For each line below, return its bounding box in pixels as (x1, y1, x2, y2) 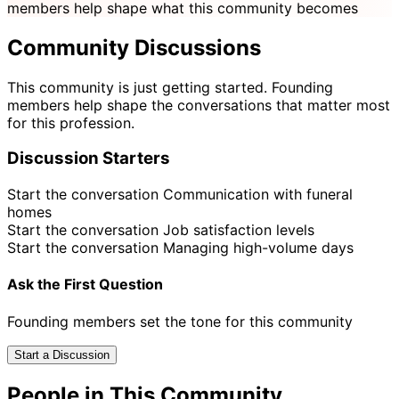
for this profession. (7, 113, 134, 132)
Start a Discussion (14, 347, 110, 362)
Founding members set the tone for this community (7, 312, 353, 330)
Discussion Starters (7, 148, 170, 169)
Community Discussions (7, 34, 261, 61)
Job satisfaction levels (163, 221, 314, 240)
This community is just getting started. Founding (7, 77, 333, 96)
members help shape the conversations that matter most (7, 95, 390, 114)
